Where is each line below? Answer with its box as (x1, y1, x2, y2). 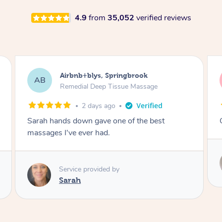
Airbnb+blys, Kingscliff (60, 71, 137, 79)
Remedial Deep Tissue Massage (60, 81, 158, 91)
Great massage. (27, 115, 82, 127)
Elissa (59, 164, 80, 172)
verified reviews (136, 12, 191, 24)
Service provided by (59, 152, 120, 162)
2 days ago (82, 101, 116, 111)
